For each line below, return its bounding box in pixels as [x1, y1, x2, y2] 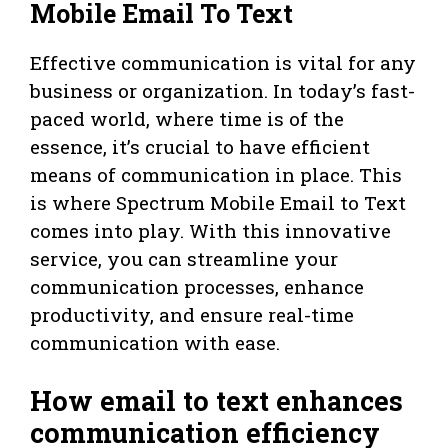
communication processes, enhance [30, 273, 364, 299]
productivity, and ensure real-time [30, 301, 354, 327]
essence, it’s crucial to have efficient [30, 133, 370, 159]
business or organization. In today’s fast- [30, 77, 415, 103]
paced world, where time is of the [30, 105, 344, 131]
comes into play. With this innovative [30, 217, 391, 243]
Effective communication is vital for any [30, 49, 416, 75]
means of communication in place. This [30, 161, 402, 187]
